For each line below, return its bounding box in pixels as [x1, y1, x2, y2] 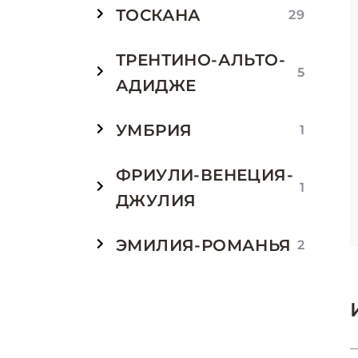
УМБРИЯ [116, 121, 193, 140]
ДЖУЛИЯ [116, 191, 197, 210]
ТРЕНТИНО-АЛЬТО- [116, 50, 285, 70]
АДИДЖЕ [116, 76, 197, 95]
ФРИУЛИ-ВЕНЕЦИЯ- [116, 165, 293, 185]
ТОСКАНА [116, 6, 201, 25]
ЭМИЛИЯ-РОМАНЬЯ [116, 236, 292, 255]
